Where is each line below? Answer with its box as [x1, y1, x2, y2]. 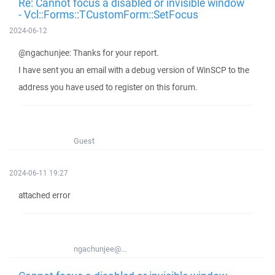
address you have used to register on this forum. [18, 82, 198, 93]
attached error [18, 190, 71, 201]
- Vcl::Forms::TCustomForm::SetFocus [18, 7, 198, 21]
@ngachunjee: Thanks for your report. [18, 47, 159, 58]
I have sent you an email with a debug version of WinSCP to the [18, 64, 249, 76]
